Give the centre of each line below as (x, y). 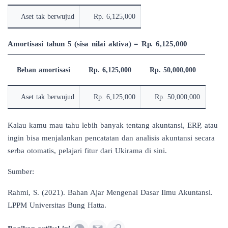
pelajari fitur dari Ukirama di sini (112, 150)
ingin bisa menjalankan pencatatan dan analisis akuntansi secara (111, 138)
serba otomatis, (33, 150)
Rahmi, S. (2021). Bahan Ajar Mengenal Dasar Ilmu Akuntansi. (110, 192)
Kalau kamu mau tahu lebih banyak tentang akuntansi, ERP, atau (113, 125)
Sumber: (21, 171)
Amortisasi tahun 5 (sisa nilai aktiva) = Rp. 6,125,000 (98, 44)
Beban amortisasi (44, 70)
